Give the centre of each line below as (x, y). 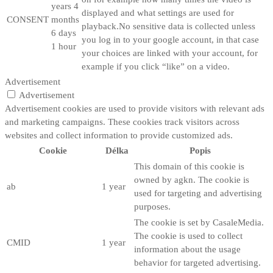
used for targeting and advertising (198, 193)
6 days (64, 33)
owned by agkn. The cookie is (192, 179)
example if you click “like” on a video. (156, 66)
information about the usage (187, 249)
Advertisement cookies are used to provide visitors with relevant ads (135, 108)
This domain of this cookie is (189, 166)
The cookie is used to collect (188, 236)
